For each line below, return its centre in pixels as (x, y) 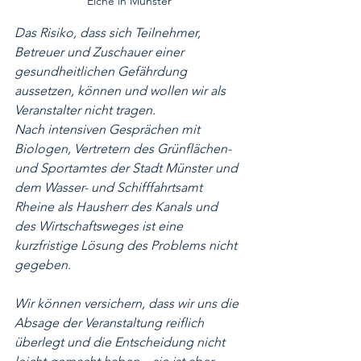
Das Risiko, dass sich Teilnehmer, (109, 33)
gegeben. (43, 265)
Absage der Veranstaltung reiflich (111, 323)
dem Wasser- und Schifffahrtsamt (110, 188)
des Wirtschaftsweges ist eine (100, 226)
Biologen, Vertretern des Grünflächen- (124, 149)
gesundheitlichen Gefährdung (102, 72)
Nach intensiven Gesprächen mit (109, 130)
